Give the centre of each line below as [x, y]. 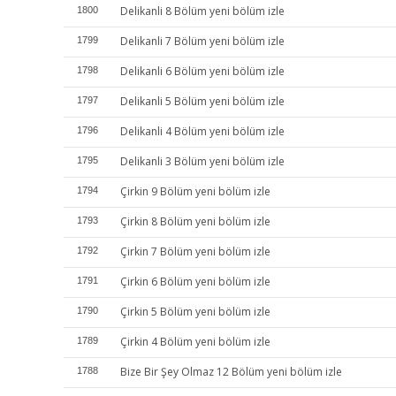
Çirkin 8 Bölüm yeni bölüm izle [195, 221]
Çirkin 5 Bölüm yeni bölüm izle [195, 312]
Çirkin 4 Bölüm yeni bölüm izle [195, 342]
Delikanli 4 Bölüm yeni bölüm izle [202, 131]
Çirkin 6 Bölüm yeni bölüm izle [195, 282]
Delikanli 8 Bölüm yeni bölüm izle [202, 11]
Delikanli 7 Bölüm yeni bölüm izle [202, 41]
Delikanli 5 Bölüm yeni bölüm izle [202, 101]
